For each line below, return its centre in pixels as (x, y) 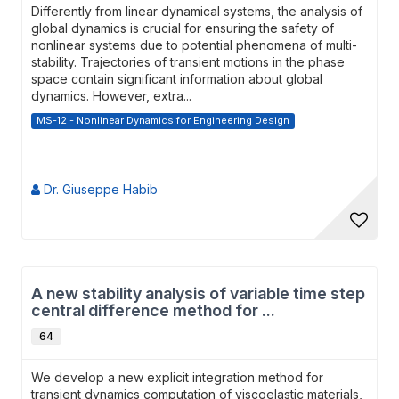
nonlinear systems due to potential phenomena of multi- (194, 45)
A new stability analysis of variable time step (198, 293)
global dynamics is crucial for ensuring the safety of (183, 28)
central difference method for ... (153, 310)
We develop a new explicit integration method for (177, 377)
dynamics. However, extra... (111, 96)
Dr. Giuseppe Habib (99, 189)
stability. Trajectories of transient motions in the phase (188, 62)
